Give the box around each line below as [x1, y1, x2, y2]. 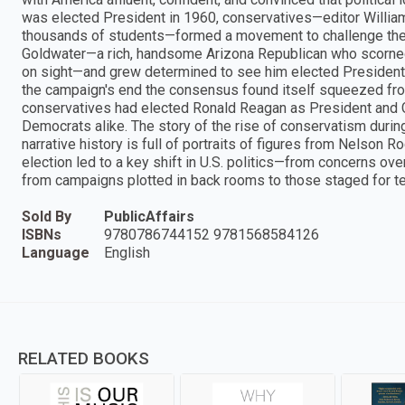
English [104, 243, 150, 261]
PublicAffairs [104, 207, 194, 225]
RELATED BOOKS [18, 347, 149, 369]
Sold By [22, 207, 71, 225]
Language [22, 243, 89, 261]
